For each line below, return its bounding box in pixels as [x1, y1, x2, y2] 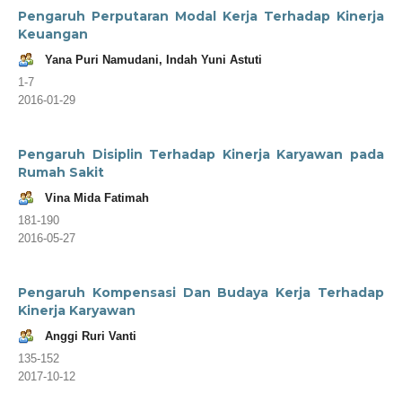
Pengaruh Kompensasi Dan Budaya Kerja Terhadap [18, 284, 384, 301]
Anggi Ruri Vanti [45, 328, 136, 343]
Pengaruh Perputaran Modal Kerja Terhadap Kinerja [18, 7, 384, 24]
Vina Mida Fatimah [45, 190, 149, 205]
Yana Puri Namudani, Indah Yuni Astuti [45, 52, 262, 66]
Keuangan [18, 25, 88, 42]
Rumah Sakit [18, 163, 104, 180]
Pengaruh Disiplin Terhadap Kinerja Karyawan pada [18, 145, 384, 162]
